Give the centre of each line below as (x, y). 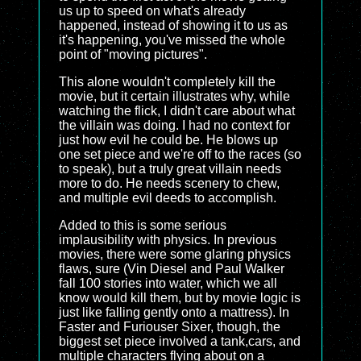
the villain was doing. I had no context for (174, 125)
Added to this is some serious (143, 225)
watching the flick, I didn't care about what (177, 111)
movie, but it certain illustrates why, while (174, 96)
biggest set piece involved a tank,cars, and (180, 341)
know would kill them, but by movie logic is (180, 298)
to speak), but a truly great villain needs (170, 169)
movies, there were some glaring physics (175, 254)
